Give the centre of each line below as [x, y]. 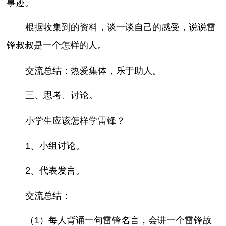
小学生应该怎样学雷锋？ [75, 121]
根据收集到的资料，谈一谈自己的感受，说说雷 [120, 27]
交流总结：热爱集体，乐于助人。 [93, 70]
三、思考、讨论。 [61, 96]
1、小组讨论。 [55, 146]
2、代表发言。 [55, 171]
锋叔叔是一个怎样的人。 [57, 46]
